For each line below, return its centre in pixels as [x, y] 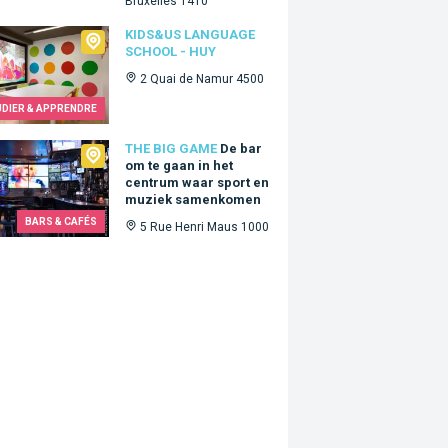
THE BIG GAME [171, 148]
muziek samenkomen [193, 199]
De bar [241, 148]
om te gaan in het [179, 165]
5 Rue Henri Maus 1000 [205, 226]
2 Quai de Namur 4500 [202, 78]
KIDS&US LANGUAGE [190, 34]
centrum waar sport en [197, 182]
